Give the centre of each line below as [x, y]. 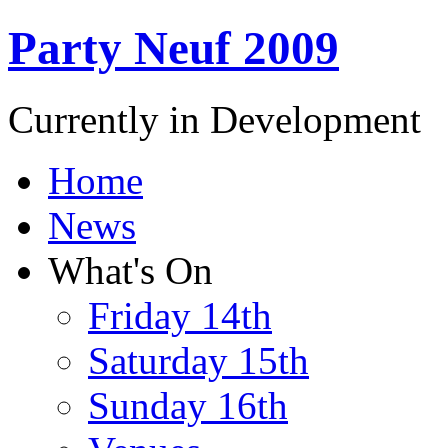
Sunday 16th [188, 405]
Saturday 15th [198, 360]
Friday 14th [180, 315]
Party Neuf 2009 [173, 48]
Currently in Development [214, 119]
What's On [130, 270]
